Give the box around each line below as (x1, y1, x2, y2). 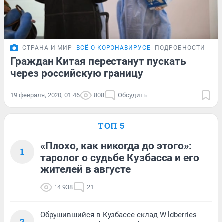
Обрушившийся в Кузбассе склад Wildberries (40, 210, 197, 219)
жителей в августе (40, 163, 131, 175)
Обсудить (118, 91, 147, 99)
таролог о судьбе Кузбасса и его (40, 151, 199, 164)
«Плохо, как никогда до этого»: (40, 139, 192, 152)
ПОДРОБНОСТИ (155, 44, 205, 51)
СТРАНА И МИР (22, 44, 72, 51)
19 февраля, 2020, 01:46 (10, 91, 80, 99)
